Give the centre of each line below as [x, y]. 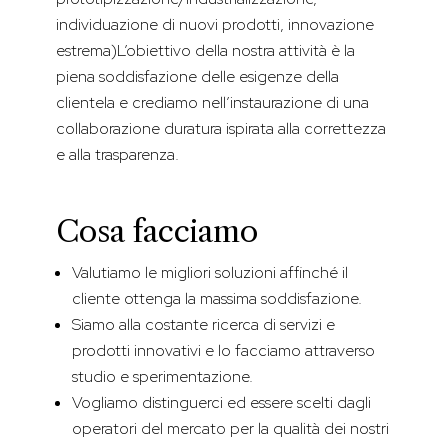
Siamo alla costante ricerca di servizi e [203, 325]
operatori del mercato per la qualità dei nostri [230, 429]
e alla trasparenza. [117, 155]
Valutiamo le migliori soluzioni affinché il [210, 273]
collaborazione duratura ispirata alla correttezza [221, 129]
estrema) [86, 51]
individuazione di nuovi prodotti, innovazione [215, 25]
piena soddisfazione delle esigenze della [197, 77]
